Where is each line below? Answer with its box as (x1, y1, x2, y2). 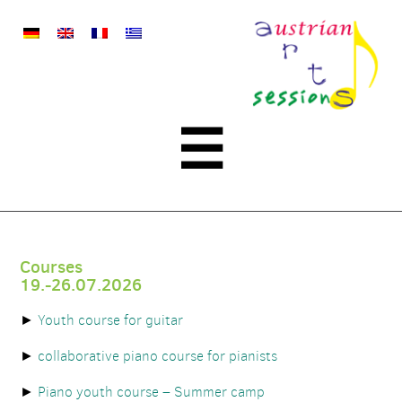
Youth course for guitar (38, 310, 184, 329)
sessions (314, 58, 367, 78)
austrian (314, 19, 366, 39)
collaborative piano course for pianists (38, 345, 278, 365)
